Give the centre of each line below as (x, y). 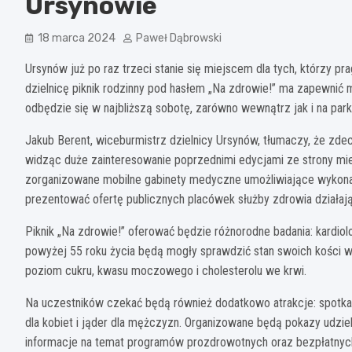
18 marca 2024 (77, 38)
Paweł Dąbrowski (179, 38)
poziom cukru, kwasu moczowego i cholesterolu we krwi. (166, 271)
